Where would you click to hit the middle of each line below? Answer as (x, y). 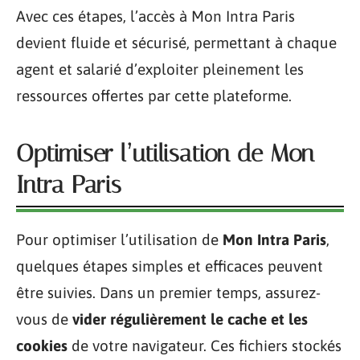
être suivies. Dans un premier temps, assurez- (168, 292)
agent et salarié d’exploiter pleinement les (160, 69)
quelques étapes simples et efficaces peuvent (170, 266)
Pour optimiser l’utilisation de (119, 239)
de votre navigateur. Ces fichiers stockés (205, 346)
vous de (44, 319)
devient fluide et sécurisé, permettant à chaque (176, 43)
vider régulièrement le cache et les (190, 319)
